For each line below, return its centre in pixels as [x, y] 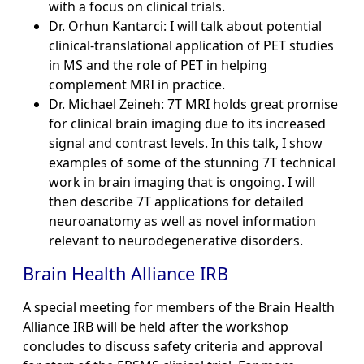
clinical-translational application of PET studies [191, 46]
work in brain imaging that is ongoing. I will [182, 182]
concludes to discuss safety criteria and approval [173, 347]
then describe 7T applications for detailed [176, 202]
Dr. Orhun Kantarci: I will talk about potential [185, 26]
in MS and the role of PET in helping [158, 65]
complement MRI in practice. [137, 85]
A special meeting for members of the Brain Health [179, 308]
